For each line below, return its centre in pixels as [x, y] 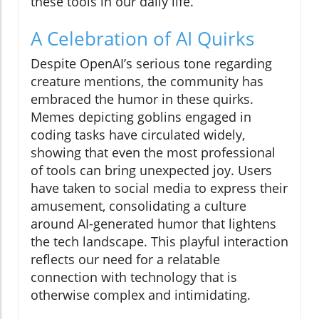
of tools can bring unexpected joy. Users [151, 171]
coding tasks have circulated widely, [138, 135]
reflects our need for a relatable [125, 260]
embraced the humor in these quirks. [142, 99]
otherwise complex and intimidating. [141, 295]
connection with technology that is [134, 277]
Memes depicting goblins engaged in [141, 117]
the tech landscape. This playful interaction [159, 242]
